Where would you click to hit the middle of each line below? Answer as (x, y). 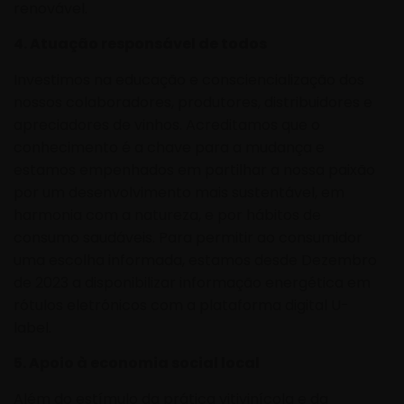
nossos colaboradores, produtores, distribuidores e (193, 102)
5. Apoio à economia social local (137, 363)
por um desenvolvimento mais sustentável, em (179, 192)
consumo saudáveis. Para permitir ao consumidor (188, 237)
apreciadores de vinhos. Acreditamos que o (167, 124)
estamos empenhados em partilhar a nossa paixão (194, 170)
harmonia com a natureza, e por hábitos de (167, 215)
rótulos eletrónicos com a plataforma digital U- (181, 305)
